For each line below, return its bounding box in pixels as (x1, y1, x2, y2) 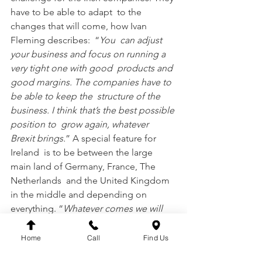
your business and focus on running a (11, 48, 168, 60)
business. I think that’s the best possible (11, 104, 177, 116)
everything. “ (11, 202, 63, 214)
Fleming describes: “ (11, 34, 99, 46)
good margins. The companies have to (11, 76, 174, 88)
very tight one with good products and (11, 62, 175, 74)
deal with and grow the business (11, 216, 146, 228)
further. (11, 230, 40, 242)
